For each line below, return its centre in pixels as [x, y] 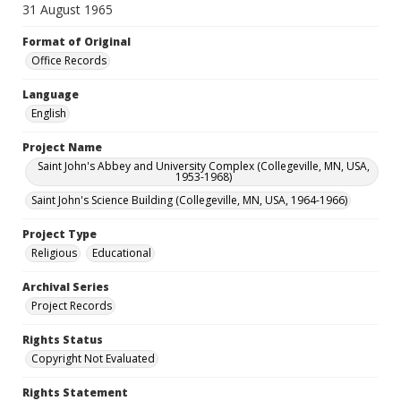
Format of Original [77, 42]
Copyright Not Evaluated [93, 358]
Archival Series [66, 287]
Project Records [72, 306]
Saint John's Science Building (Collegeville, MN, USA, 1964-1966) [189, 200]
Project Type [60, 234]
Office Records [69, 60]
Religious [54, 253]
